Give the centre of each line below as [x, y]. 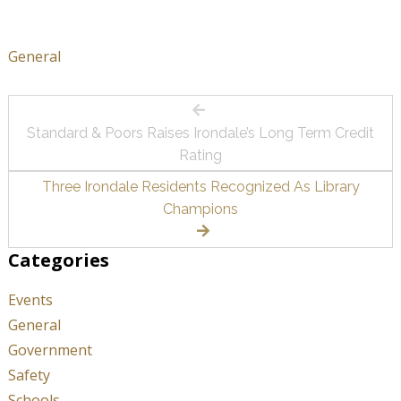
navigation [81, 152]
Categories [58, 260]
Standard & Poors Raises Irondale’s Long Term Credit [200, 132]
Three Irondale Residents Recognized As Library [200, 187]
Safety [29, 375]
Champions [200, 209]
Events [30, 299]
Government [50, 350]
